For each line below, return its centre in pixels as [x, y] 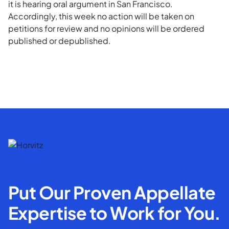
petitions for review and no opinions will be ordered [106, 28]
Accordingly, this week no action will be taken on [101, 16]
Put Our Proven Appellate [112, 192]
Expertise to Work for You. [114, 213]
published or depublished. [60, 41]
